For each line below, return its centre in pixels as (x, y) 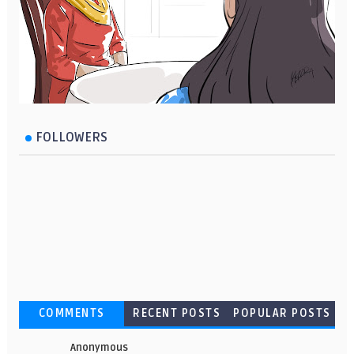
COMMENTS (72, 313)
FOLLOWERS (71, 137)
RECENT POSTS (177, 313)
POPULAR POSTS (282, 313)
